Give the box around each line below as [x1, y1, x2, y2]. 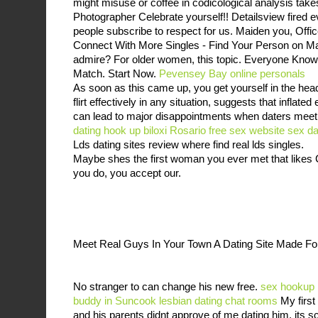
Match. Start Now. [73, 67, 159, 79]
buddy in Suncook [73, 294, 156, 307]
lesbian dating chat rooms [159, 294, 278, 307]
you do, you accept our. [73, 166, 181, 179]
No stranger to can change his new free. [73, 280, 261, 292]
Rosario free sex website [170, 124, 285, 136]
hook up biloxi [104, 124, 167, 136]
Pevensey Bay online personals [159, 67, 305, 79]
